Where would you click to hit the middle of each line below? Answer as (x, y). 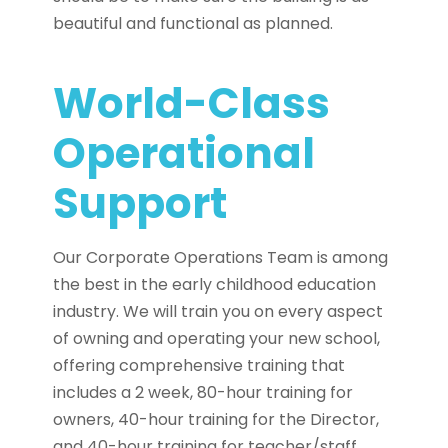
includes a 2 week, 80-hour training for (203, 392)
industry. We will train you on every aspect (218, 311)
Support (140, 203)
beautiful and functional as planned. (193, 23)
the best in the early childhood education (214, 284)
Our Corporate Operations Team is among (220, 257)
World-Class (191, 103)
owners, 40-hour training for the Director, (216, 419)
